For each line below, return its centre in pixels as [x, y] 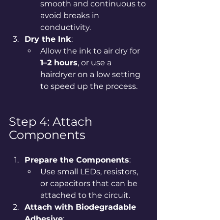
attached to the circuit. [85, 195]
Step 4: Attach [52, 121]
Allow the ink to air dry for [91, 51]
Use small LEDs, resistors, [90, 171]
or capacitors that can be [90, 183]
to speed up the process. [89, 86]
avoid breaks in [71, 15]
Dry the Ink [48, 39]
